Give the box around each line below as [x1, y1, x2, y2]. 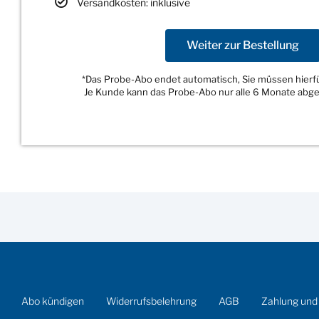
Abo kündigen [21, 294, 84, 307]
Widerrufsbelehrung [106, 294, 197, 307]
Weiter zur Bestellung [187, 38, 299, 52]
